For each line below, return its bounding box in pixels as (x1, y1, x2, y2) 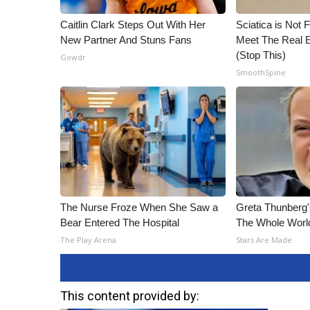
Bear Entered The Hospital (60, 217, 179, 229)
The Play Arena (60, 235, 116, 246)
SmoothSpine (236, 67, 286, 78)
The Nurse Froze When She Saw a (60, 201, 218, 214)
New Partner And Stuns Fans (60, 34, 192, 46)
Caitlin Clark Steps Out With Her (60, 19, 206, 31)
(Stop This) (236, 49, 286, 62)
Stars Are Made (236, 235, 293, 246)
